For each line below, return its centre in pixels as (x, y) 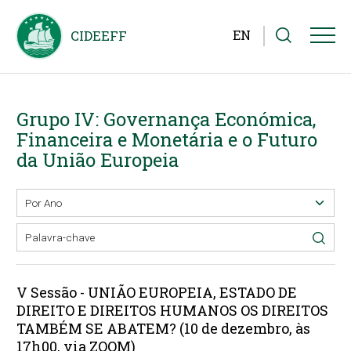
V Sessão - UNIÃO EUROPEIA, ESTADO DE (156, 292)
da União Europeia (97, 159)
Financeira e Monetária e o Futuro (166, 139)
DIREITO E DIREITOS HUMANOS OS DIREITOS (172, 310)
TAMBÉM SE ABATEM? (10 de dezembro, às (163, 328)
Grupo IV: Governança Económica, (166, 119)
